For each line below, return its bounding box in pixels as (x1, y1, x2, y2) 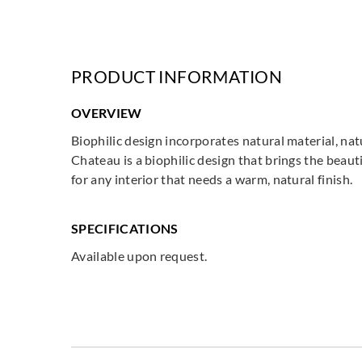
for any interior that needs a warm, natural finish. (71, 170, 353, 187)
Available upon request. (71, 247, 208, 263)
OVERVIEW (71, 104, 142, 120)
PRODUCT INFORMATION (71, 65, 282, 86)
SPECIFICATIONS (71, 220, 179, 236)
